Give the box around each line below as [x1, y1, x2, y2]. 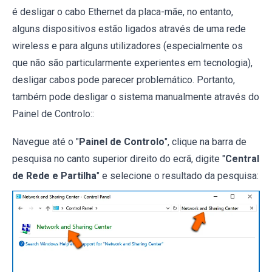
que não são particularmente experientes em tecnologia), [12, 57, 253, 69]
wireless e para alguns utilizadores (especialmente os [12, 40, 243, 52]
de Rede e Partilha [12, 170, 97, 182]
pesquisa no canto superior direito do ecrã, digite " [12, 153, 225, 165]
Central [225, 153, 259, 165]
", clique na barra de [165, 136, 246, 148]
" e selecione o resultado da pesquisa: [97, 170, 259, 182]
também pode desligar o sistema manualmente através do [12, 91, 259, 103]
